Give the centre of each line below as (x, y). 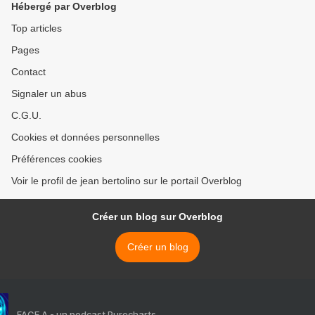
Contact (28, 72)
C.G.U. (26, 116)
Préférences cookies (57, 159)
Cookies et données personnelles (85, 137)
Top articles (37, 28)
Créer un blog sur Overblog (157, 217)
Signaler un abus (49, 94)
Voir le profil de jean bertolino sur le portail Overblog (127, 181)
